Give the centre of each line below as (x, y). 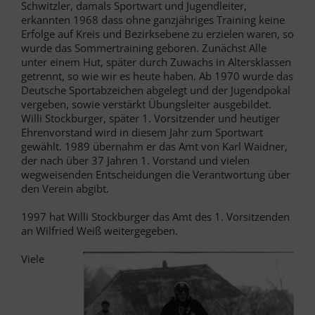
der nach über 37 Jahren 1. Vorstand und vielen (135, 160)
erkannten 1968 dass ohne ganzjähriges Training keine (153, 19)
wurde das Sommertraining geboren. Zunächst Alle (144, 47)
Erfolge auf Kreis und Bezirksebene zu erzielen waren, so (157, 33)
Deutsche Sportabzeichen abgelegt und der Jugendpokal (156, 90)
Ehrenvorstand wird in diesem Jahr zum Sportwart (142, 132)
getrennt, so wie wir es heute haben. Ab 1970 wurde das (157, 76)
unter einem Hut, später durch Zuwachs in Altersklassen (156, 62)
